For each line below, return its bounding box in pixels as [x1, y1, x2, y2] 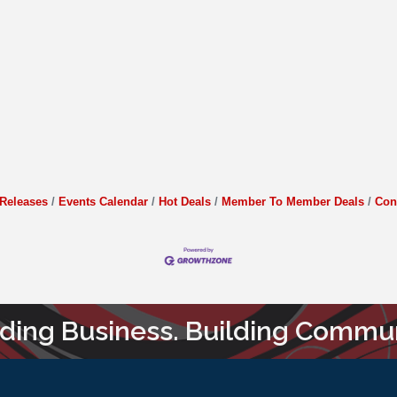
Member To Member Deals [221, 194, 364, 208]
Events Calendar [58, 194, 148, 208]
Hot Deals [158, 194, 211, 208]
